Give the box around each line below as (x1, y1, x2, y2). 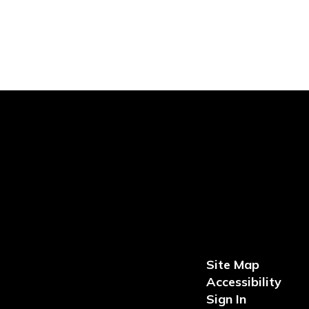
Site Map (206, 256, 259, 272)
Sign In (206, 290, 246, 307)
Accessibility (206, 273, 281, 290)
